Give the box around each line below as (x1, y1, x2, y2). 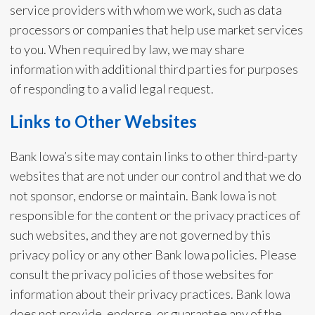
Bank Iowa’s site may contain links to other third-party (9, 148, 297, 164)
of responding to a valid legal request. (9, 81, 214, 96)
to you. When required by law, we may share (9, 41, 245, 57)
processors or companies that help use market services (9, 22, 303, 37)
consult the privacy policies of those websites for (9, 266, 274, 282)
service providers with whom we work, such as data (9, 2, 282, 18)
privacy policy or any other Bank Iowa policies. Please (9, 247, 297, 262)
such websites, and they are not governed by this (9, 227, 271, 243)
